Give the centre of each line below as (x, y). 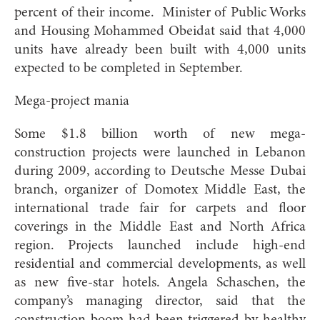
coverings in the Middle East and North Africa (160, 227)
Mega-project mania (72, 101)
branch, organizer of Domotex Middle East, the (160, 190)
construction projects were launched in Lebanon (160, 152)
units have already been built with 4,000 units (160, 50)
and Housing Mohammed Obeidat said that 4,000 (160, 31)
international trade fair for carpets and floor (160, 208)
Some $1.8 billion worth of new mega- (160, 134)
